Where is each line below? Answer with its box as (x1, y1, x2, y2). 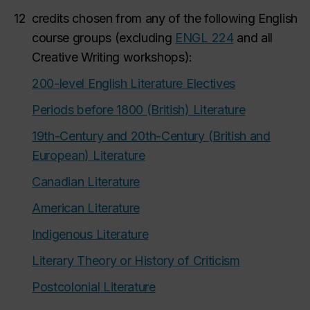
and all (237, 30, 273, 45)
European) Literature (32, 148, 145, 163)
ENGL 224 (175, 30, 234, 45)
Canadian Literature (32, 174, 140, 189)
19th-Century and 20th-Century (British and (32, 129, 271, 143)
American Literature (32, 201, 140, 215)
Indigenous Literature (32, 227, 149, 241)
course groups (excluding (32, 30, 176, 45)
